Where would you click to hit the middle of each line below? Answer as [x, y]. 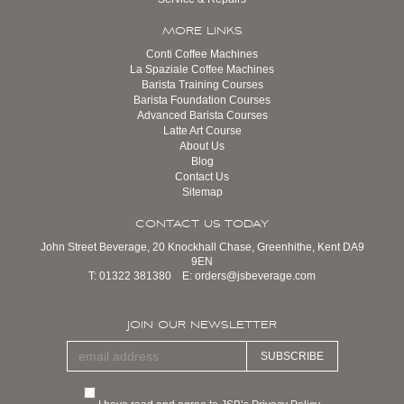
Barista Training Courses [202, 84]
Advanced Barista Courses [202, 115]
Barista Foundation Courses [202, 100]
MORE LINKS [202, 31]
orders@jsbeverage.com [255, 275]
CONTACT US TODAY [202, 224]
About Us [202, 146]
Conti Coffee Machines [202, 54]
